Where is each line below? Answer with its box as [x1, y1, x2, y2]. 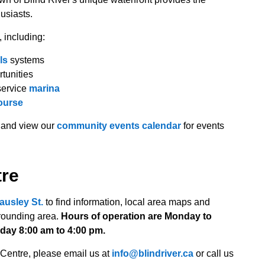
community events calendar [57, 121, 181, 131]
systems [8, 55, 44, 65]
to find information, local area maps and [43, 197, 210, 207]
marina [29, 83, 60, 93]
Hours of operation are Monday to [61, 211, 212, 221]
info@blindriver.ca [112, 248, 193, 258]
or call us [193, 248, 234, 258]
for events [181, 121, 224, 131]
